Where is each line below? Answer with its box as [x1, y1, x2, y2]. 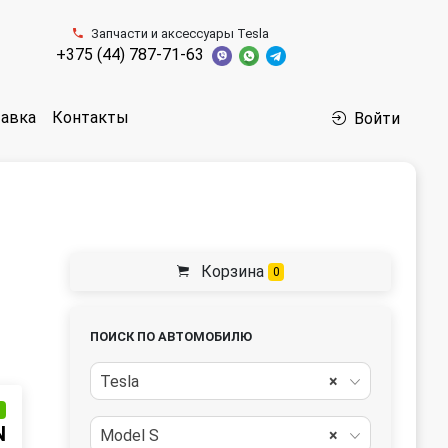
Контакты [52, 108, 129, 127]
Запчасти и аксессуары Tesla [91, 26, 269, 41]
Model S [100, 426, 159, 445]
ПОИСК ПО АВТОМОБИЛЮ [90, 329, 252, 344]
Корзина [196, 262, 268, 281]
